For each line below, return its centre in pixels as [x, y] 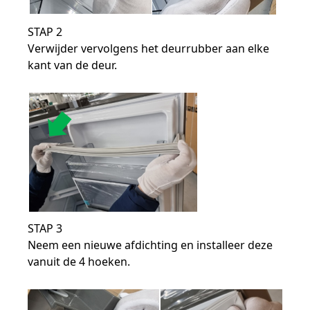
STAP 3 [45, 228]
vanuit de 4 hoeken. [79, 262]
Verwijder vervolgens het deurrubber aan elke [149, 48]
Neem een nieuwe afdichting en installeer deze [151, 245]
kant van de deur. [73, 65]
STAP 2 [45, 32]
